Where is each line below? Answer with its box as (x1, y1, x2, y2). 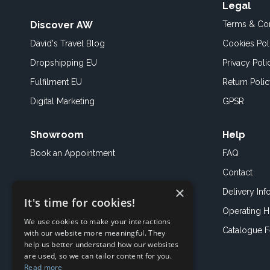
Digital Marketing (30, 96, 95, 106)
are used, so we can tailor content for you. (24, 251, 172, 261)
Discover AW (30, 19, 93, 31)
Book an (30, 148, 64, 158)
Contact (222, 168, 253, 177)
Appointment (64, 148, 115, 158)
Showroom (30, 129, 84, 140)
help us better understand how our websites (24, 239, 179, 250)
